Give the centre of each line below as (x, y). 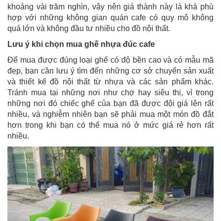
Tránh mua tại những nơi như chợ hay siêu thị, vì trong (110, 92)
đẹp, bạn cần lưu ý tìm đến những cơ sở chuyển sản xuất (110, 71)
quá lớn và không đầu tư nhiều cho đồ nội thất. (89, 28)
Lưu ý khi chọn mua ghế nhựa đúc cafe (81, 44)
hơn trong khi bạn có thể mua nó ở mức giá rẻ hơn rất (110, 125)
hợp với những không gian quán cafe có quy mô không (110, 17)
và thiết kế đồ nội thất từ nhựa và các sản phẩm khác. (110, 81)
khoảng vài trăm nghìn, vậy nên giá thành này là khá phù (110, 6)
